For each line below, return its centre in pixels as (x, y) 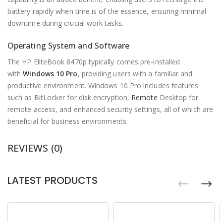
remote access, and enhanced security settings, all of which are (111, 109)
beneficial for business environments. (68, 121)
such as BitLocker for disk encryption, (70, 97)
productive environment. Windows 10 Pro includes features (103, 85)
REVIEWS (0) (35, 148)
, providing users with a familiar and (135, 74)
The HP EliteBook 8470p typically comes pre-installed (94, 62)
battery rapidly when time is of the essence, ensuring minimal (107, 11)
